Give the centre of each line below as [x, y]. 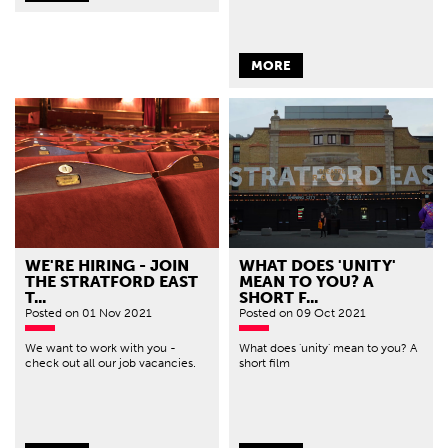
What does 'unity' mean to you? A [328, 348]
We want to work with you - [100, 348]
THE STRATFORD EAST [111, 282]
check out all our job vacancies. [110, 363]
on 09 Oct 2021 [322, 313]
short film [264, 363]
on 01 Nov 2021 [108, 313]
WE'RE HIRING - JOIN [107, 266]
